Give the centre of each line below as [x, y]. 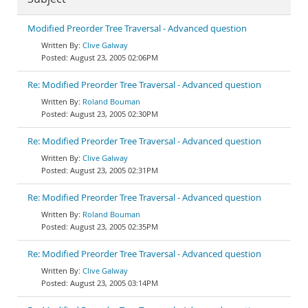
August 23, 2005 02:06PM [114, 57]
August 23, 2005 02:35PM [114, 227]
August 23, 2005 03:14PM [114, 283]
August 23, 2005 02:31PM [114, 170]
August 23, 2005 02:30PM [114, 114]
